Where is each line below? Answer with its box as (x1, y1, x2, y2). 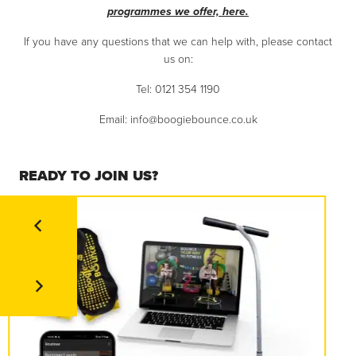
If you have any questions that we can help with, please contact (24, 33, 332, 51)
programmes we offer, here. (107, 3, 249, 21)
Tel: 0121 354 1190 (136, 81, 220, 99)
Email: (99, 111, 130, 129)
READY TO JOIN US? (19, 164, 158, 186)
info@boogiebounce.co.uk (130, 111, 257, 129)
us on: (163, 51, 193, 68)
